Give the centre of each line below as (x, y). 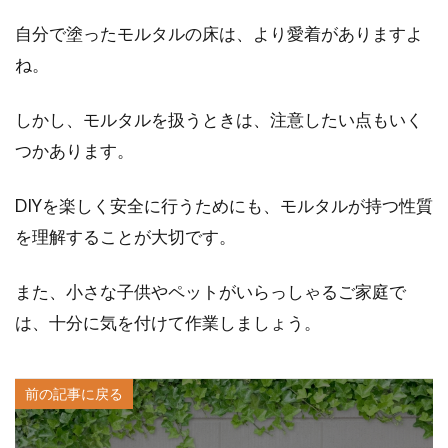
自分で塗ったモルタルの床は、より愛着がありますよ (219, 33)
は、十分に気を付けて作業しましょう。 (168, 322)
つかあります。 (74, 150)
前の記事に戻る (74, 393)
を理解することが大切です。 (125, 236)
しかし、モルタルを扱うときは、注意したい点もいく (219, 119)
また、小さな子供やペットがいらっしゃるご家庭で (210, 291)
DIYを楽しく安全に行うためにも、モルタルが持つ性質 (224, 205)
